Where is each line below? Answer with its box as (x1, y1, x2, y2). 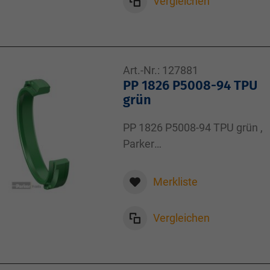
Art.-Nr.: (123, 64, 160, 77)
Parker (123, 137, 154, 150)
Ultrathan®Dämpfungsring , (123, 154, 255, 166)
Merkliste (153, 175, 198, 188)
